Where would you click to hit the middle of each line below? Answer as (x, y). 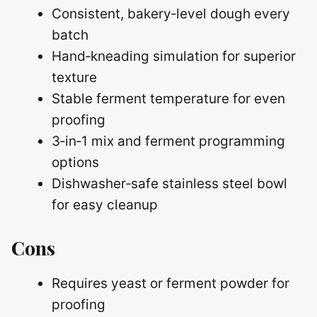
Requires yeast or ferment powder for (171, 283)
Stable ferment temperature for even (168, 99)
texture (74, 77)
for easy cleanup (105, 205)
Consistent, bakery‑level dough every (171, 14)
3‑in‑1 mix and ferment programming (168, 141)
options (75, 162)
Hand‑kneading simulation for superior (174, 56)
